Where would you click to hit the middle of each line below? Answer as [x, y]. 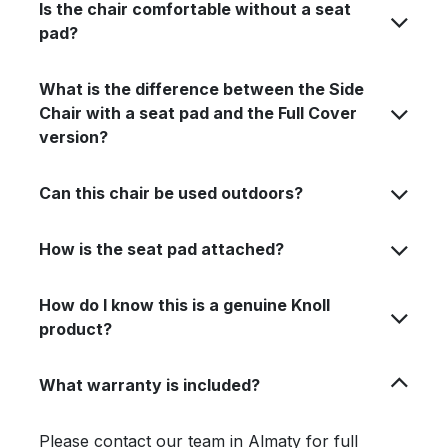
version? [73, 137]
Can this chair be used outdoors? [171, 193]
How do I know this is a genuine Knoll [184, 305]
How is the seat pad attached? [161, 249]
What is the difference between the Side [201, 89]
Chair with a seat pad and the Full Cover [109, 113]
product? [75, 329]
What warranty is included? [149, 385]
